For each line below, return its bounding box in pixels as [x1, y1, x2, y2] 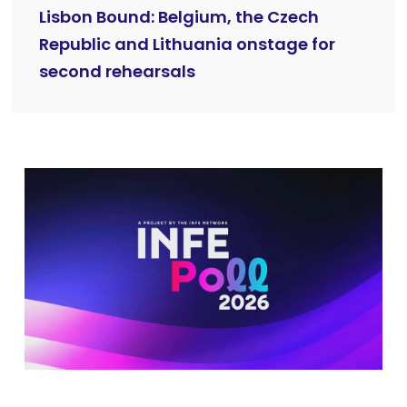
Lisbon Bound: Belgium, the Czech [39, 5, 319, 28]
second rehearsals [39, 59, 195, 83]
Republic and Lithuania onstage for [39, 32, 335, 55]
